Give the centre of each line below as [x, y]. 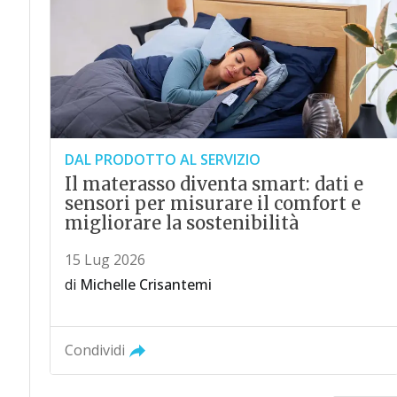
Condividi [94, 350]
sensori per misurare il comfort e [212, 203]
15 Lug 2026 [105, 259]
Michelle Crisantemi [145, 284]
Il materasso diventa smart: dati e [214, 183]
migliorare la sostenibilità [181, 222]
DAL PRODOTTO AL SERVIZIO [162, 159]
